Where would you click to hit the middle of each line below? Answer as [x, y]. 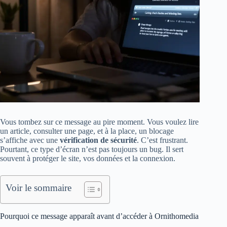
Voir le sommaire [39, 188]
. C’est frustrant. [162, 140]
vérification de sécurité [98, 140]
